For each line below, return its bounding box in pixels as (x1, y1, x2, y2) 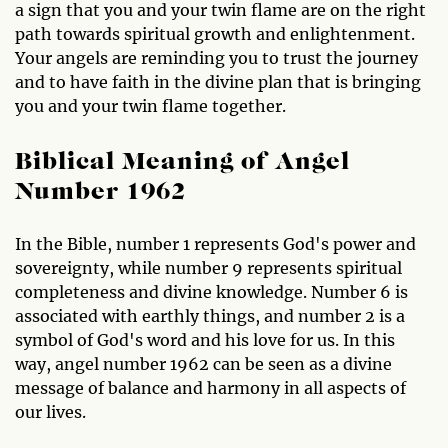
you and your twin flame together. (15, 95, 286, 116)
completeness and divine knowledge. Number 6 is (15, 281, 408, 302)
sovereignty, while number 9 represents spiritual (15, 257, 402, 278)
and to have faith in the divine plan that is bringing (15, 71, 421, 92)
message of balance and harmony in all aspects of (15, 377, 406, 398)
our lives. (15, 401, 86, 422)
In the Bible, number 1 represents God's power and (15, 233, 416, 254)
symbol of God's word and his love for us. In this (15, 329, 395, 350)
